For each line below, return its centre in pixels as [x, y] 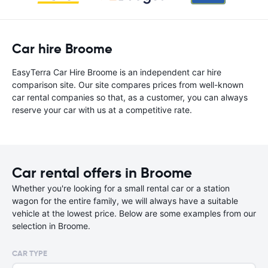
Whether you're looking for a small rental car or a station [121, 188]
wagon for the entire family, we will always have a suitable [125, 201]
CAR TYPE [30, 253]
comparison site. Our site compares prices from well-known [128, 85]
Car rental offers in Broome [102, 173]
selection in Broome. [51, 226]
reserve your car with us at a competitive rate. [102, 110]
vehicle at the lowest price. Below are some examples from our [134, 213]
